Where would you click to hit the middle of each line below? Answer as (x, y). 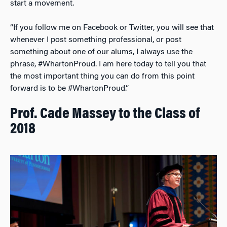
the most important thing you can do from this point (102, 76)
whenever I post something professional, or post (96, 40)
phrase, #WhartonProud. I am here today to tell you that (108, 64)
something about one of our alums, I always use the (101, 52)
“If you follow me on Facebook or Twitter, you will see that (112, 28)
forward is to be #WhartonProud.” (69, 88)
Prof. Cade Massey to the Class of (105, 114)
